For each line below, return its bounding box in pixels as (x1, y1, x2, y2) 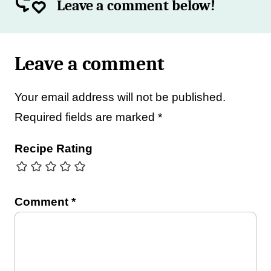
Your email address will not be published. (15, 91, 226, 103)
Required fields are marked (15, 111, 158, 123)
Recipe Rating (15, 142, 93, 155)
